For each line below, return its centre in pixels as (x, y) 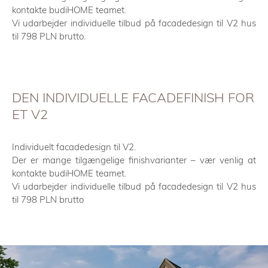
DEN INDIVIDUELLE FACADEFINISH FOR (133, 98)
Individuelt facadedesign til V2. (74, 147)
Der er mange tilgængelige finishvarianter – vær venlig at (134, 160)
